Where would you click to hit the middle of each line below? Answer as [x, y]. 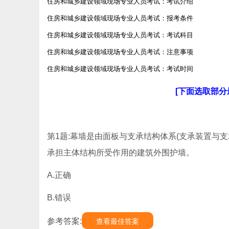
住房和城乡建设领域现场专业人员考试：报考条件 [120, 18]
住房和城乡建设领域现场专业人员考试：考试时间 [120, 69]
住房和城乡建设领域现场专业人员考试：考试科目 [120, 35]
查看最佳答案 [118, 221]
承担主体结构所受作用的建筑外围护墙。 [121, 153]
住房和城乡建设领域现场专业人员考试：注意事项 [120, 52]
